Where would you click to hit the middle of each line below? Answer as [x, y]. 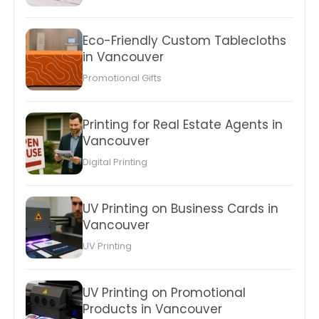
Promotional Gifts [122, 78]
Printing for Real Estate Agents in [183, 125]
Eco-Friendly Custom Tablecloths [184, 41]
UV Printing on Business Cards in [181, 209]
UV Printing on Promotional [164, 293]
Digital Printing [115, 162]
